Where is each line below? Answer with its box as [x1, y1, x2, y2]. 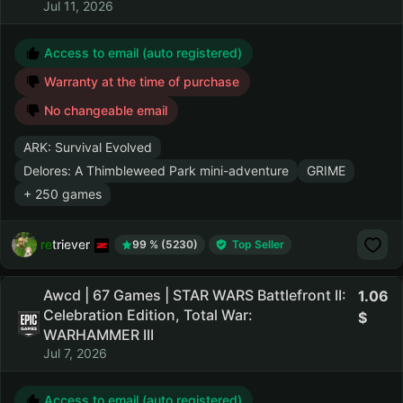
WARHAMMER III [43, 326, 154, 344]
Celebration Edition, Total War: [43, 306, 253, 324]
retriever [40, 236, 90, 252]
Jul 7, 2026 [43, 345, 107, 361]
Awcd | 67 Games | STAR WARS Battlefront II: [43, 286, 346, 304]
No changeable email [40, 103, 167, 118]
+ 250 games [23, 186, 102, 201]
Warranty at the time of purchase [40, 74, 239, 89]
